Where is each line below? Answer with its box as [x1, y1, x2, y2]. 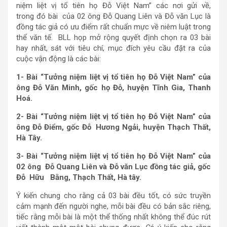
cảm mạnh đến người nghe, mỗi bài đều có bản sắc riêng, [16, 202, 211, 211]
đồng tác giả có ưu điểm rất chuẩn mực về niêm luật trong [16, 22, 211, 31]
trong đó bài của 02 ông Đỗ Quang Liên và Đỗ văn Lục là [16, 12, 211, 21]
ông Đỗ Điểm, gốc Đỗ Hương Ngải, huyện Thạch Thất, [16, 123, 211, 132]
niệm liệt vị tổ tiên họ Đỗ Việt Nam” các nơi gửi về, [16, 1, 211, 10]
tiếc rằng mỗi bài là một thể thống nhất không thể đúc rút [16, 212, 211, 221]
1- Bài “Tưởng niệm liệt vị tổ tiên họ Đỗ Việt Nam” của [16, 72, 211, 82]
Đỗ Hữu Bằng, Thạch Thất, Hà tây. [16, 173, 141, 182]
